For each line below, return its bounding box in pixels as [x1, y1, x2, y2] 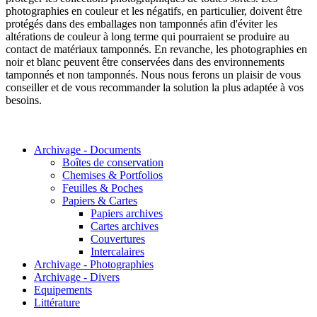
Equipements [34, 284, 92, 296]
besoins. [6, 94, 42, 107]
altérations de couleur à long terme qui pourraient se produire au [6, 30, 289, 43]
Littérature [34, 296, 80, 309]
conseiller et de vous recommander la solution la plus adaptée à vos [6, 81, 304, 94]
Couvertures [91, 233, 145, 246]
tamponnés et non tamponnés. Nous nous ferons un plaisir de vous [6, 69, 301, 81]
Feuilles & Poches [62, 182, 143, 195]
